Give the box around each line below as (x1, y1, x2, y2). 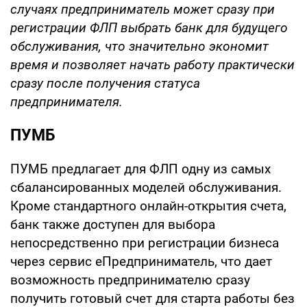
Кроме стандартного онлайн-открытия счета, (10, 198, 286, 214)
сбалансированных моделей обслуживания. (10, 180, 282, 195)
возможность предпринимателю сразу (10, 272, 250, 288)
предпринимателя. (10, 94, 123, 110)
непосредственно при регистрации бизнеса (10, 235, 279, 251)
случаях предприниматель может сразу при (10, 1, 275, 17)
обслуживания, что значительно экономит (10, 38, 269, 54)
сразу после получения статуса (10, 75, 200, 91)
